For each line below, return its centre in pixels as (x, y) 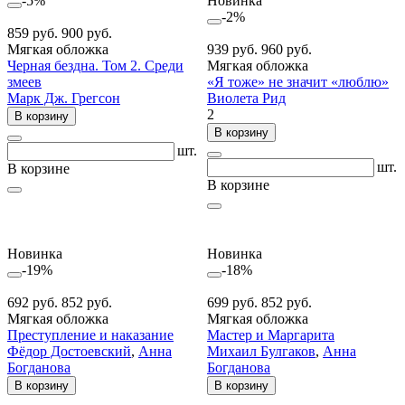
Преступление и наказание (90, 334)
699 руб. (234, 302)
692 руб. (34, 302)
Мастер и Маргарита (271, 334)
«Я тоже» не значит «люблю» (298, 81)
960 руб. (287, 49)
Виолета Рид (246, 98)
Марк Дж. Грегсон (64, 98)
